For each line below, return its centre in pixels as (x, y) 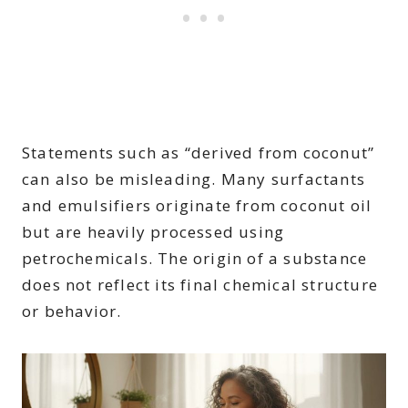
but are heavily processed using (153, 231)
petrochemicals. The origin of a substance (195, 258)
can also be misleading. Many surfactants (194, 178)
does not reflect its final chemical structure (200, 284)
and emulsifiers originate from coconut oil (197, 205)
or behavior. (72, 311)
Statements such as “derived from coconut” (199, 152)
